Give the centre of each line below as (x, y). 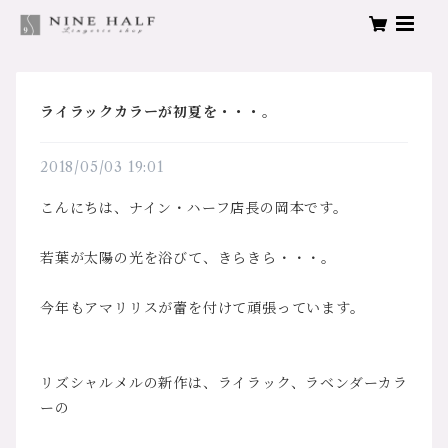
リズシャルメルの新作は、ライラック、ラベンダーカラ (224, 383)
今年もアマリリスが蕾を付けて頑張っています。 (202, 308)
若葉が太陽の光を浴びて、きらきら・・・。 (188, 258)
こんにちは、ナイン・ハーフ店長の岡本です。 (194, 208)
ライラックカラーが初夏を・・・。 (158, 112)
